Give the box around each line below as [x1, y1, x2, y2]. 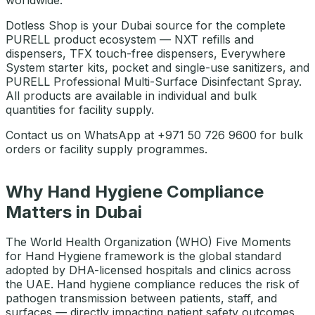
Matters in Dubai [6, 202, 142, 223]
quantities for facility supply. [6, 103, 154, 117]
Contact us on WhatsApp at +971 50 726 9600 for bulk [6, 128, 303, 143]
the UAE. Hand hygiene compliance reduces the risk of [6, 277, 300, 292]
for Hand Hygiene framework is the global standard [6, 249, 281, 264]
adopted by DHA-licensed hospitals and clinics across [6, 263, 291, 278]
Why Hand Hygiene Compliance [6, 181, 264, 202]
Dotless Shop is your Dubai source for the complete [6, 18, 285, 33]
